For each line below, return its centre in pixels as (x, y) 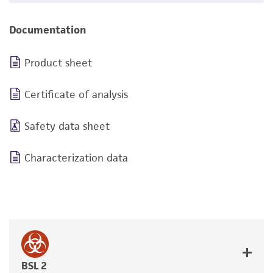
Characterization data (76, 158)
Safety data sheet (67, 126)
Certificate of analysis (76, 94)
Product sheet (58, 63)
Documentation (48, 30)
